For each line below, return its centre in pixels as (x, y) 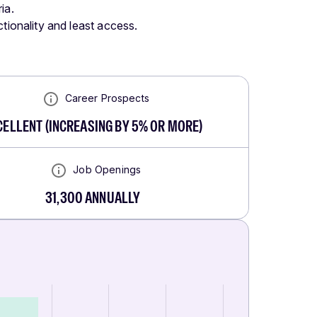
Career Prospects (107, 98)
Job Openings (107, 169)
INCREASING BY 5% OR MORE (124, 126)
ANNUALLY (112, 198)
